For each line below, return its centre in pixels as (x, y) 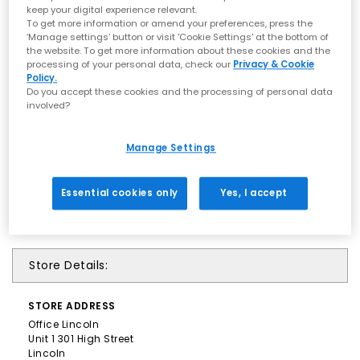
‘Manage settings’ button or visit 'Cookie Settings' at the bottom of (178, 37)
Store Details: (68, 266)
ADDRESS (91, 306)
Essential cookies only (120, 193)
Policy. (42, 78)
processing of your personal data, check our (130, 65)
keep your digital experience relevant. (112, 10)
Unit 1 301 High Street (81, 339)
